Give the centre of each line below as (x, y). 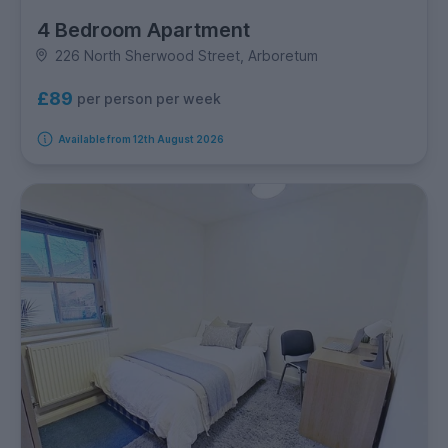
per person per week (149, 99)
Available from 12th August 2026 (140, 138)
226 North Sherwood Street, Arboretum (186, 55)
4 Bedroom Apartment (143, 29)
